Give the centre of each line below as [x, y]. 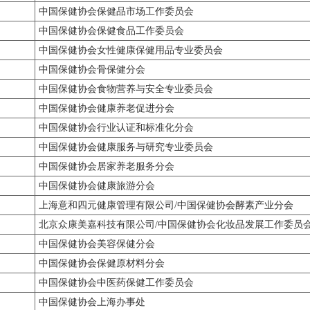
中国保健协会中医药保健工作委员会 [116, 283]
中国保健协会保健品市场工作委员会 [116, 11]
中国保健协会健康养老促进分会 [107, 108]
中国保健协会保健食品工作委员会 [111, 31]
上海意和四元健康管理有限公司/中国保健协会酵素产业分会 [166, 205]
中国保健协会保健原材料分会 [102, 263]
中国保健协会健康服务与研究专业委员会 [126, 147]
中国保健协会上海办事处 [92, 302]
